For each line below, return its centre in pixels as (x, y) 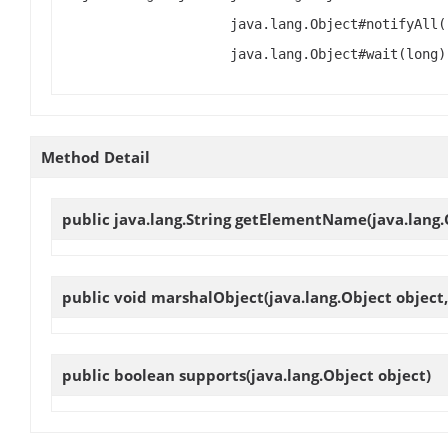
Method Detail (95, 156)
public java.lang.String (148, 218)
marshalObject (207, 296)
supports (212, 374)
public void (106, 296)
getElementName (301, 218)
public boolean (120, 374)
